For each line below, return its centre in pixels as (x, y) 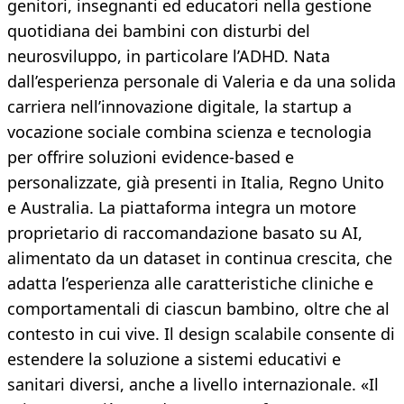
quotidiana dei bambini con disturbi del (159, 31)
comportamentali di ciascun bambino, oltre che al (198, 309)
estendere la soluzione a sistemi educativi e (174, 359)
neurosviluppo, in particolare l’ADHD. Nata (169, 56)
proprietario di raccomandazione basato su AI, (185, 233)
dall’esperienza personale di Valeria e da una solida (202, 82)
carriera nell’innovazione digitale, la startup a (179, 107)
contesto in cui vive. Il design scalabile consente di (201, 334)
